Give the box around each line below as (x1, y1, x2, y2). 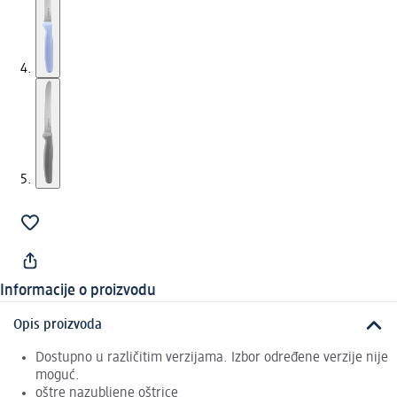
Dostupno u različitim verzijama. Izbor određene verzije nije (35, 350, 388, 365)
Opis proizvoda (13, 318, 102, 333)
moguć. (35, 368, 80, 383)
